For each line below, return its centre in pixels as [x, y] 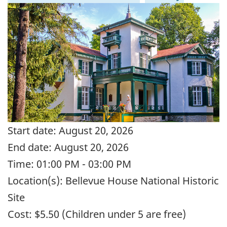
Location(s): [35, 180]
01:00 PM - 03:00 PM [83, 164]
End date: [30, 147]
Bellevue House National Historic [141, 180]
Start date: [32, 130]
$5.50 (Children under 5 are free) [109, 214]
